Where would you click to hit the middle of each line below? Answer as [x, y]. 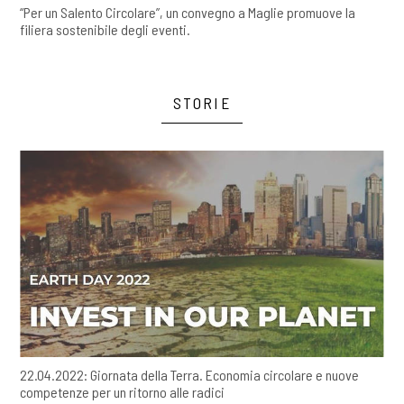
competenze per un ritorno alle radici [123, 392]
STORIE [202, 102]
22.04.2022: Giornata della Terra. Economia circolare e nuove [190, 375]
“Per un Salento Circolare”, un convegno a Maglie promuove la [188, 12]
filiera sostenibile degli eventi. [106, 29]
